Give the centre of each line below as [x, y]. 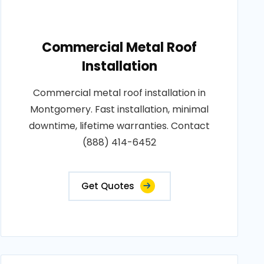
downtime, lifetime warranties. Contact [120, 126]
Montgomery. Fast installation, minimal [120, 109]
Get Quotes [108, 186]
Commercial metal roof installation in [120, 93]
